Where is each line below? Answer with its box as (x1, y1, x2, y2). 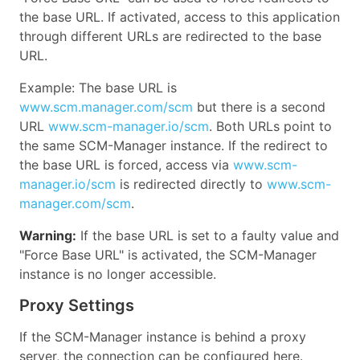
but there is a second (193, 98, 325, 115)
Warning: (19, 227, 76, 243)
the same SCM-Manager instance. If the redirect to (19, 137, 328, 153)
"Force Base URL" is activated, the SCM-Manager (19, 246, 317, 263)
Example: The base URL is (19, 79, 177, 96)
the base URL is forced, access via (19, 156, 233, 173)
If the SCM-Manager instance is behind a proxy (19, 328, 306, 345)
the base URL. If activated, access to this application (19, 8, 340, 25)
